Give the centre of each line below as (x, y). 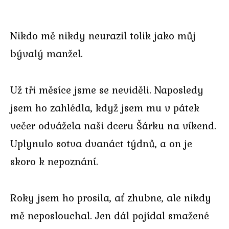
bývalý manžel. (47, 54)
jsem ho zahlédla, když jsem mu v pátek (105, 107)
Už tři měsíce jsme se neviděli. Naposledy (107, 89)
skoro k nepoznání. (54, 161)
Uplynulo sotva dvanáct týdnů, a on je (101, 143)
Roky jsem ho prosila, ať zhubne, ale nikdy (111, 197)
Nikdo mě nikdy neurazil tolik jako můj (103, 36)
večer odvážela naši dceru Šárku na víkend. (113, 125)
